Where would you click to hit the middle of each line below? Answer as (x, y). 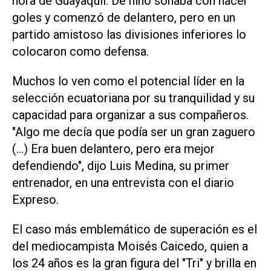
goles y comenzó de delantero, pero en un (124, 18)
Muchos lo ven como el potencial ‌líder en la (128, 81)
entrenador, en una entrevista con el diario (123, 183)
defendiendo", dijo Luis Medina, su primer (121, 166)
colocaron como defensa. (80, 52)
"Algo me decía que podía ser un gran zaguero (134, 132)
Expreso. (35, 200)
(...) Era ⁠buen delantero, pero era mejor (113, 149)
